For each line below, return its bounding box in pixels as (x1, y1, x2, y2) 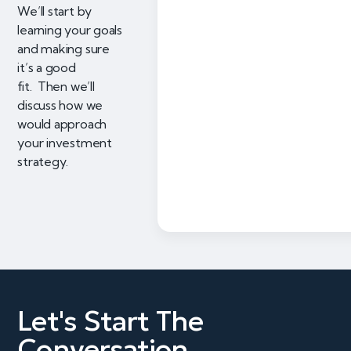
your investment (17, 135, 112, 151)
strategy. (17, 154, 69, 170)
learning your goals (17, 22, 122, 38)
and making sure (17, 41, 110, 57)
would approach (17, 116, 107, 132)
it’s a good (17, 60, 76, 76)
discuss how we (17, 97, 103, 114)
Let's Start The (17, 303, 203, 339)
